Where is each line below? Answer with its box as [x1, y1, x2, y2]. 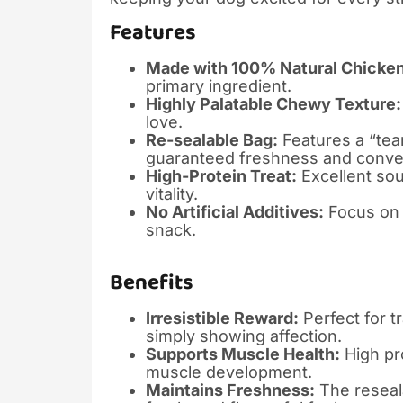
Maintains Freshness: [146, 380, 315, 399]
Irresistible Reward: [146, 308, 299, 327]
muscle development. [146, 362, 312, 381]
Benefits [110, 264, 193, 300]
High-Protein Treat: [146, 166, 297, 185]
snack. [146, 219, 196, 239]
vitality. [146, 184, 198, 203]
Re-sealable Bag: [146, 130, 278, 149]
